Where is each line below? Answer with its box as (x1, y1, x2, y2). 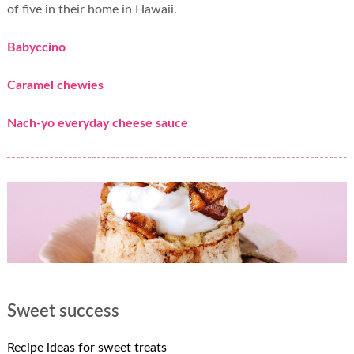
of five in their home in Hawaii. (6, 2, 177, 16)
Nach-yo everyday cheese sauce (6, 116, 188, 130)
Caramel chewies (6, 78, 104, 92)
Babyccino (6, 40, 66, 54)
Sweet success (6, 302, 119, 320)
